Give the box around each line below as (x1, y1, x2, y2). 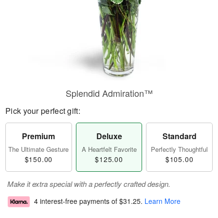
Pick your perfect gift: (5, 105, 80, 116)
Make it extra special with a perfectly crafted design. (7, 179, 170, 189)
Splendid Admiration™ (65, 87, 153, 99)
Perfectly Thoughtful (151, 145, 208, 154)
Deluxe (96, 130, 122, 142)
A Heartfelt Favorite (81, 145, 137, 154)
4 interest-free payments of (34, 196, 119, 206)
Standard (162, 130, 197, 142)
